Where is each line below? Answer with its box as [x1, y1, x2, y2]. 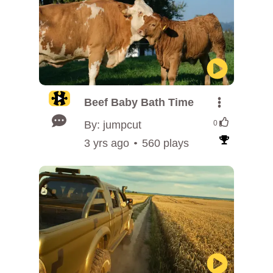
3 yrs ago [84, 137, 129, 149]
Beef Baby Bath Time [84, 96, 194, 108]
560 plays [141, 137, 189, 149]
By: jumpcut [84, 119, 141, 131]
